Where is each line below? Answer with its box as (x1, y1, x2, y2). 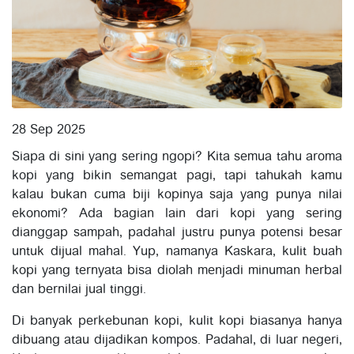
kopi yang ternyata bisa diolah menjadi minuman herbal (12, 264, 342, 277)
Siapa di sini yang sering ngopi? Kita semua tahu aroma (12, 150, 342, 164)
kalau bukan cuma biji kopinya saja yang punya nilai (12, 188, 342, 201)
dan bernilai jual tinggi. (12, 283, 146, 296)
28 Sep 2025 (12, 123, 85, 137)
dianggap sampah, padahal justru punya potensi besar (12, 226, 342, 239)
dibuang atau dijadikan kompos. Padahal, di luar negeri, (12, 333, 342, 347)
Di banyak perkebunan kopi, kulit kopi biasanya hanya (12, 314, 342, 328)
